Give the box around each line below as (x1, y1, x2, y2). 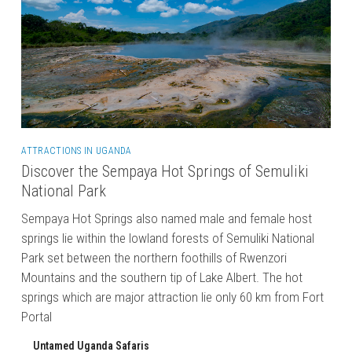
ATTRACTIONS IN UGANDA (21, 145, 132, 156)
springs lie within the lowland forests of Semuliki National (21, 229, 315, 246)
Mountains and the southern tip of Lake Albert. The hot (21, 269, 303, 285)
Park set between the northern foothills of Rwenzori (21, 249, 288, 266)
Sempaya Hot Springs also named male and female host (21, 210, 313, 226)
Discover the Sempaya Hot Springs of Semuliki (21, 161, 310, 181)
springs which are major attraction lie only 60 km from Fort (21, 288, 324, 305)
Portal (21, 308, 53, 324)
